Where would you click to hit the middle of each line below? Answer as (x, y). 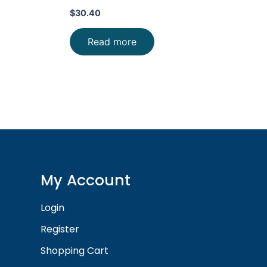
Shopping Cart (74, 251)
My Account (85, 180)
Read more (112, 41)
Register (60, 229)
